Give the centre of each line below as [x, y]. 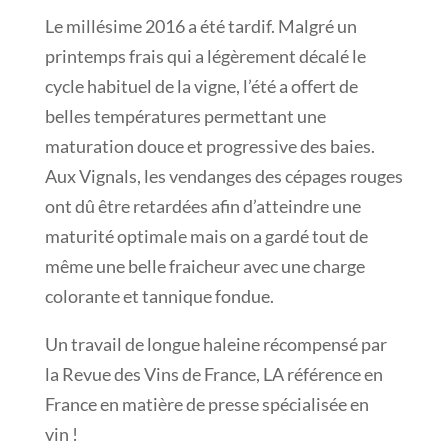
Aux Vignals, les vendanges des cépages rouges [223, 176]
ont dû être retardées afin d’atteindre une [202, 206]
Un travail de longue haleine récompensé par [215, 344]
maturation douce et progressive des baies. [209, 146]
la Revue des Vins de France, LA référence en [213, 374]
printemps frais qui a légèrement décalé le [205, 56]
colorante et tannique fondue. [159, 296]
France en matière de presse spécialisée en [206, 404]
